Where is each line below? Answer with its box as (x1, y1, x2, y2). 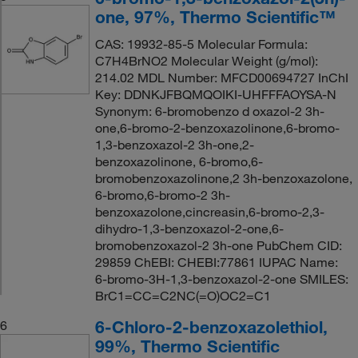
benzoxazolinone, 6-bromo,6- (94, 153, 263, 169)
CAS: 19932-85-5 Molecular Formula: (94, 35, 308, 52)
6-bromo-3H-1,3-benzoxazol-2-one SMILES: (94, 270, 348, 287)
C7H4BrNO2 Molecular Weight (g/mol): (94, 52, 318, 69)
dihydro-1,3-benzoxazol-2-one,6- (94, 220, 284, 237)
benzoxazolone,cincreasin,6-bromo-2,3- (94, 203, 324, 220)
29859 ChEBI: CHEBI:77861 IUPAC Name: (94, 253, 338, 270)
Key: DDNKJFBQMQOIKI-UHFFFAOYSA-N (94, 86, 336, 102)
